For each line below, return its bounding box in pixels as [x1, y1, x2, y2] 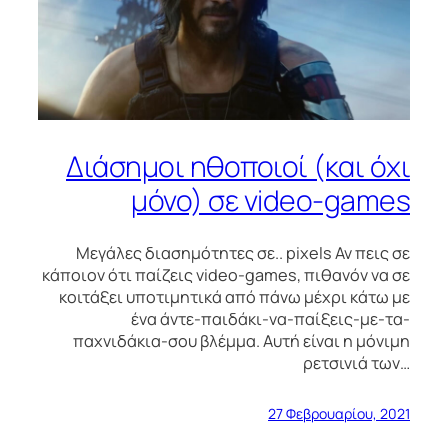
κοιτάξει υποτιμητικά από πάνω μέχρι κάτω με [59, 285, 410, 308]
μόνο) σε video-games [131, 181, 410, 221]
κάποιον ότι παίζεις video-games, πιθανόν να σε [42, 263, 410, 286]
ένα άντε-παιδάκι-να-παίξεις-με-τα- [131, 307, 410, 330]
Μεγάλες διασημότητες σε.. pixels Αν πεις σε [76, 241, 410, 264]
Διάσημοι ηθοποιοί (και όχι [66, 147, 410, 187]
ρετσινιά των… [303, 351, 410, 374]
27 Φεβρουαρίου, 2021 [268, 403, 410, 423]
